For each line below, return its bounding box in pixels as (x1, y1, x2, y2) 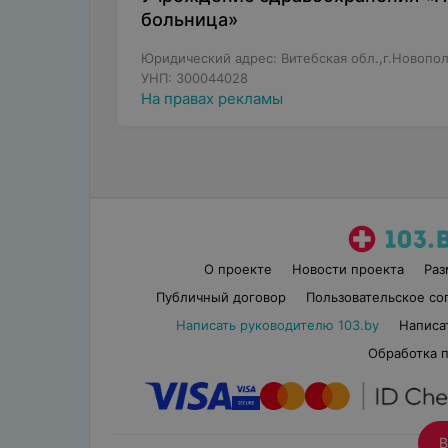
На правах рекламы (140, 89, 283, 108)
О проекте (204, 261, 273, 277)
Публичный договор (155, 289, 286, 305)
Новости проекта (292, 261, 405, 277)
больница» (140, 9, 238, 30)
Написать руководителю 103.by (175, 317, 379, 333)
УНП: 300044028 (140, 70, 248, 86)
